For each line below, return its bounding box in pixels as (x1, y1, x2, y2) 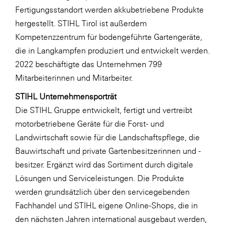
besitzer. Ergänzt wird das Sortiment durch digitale (15, 159, 193, 169)
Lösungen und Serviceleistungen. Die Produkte (15, 173, 184, 183)
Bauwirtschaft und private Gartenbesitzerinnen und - (15, 146, 201, 155)
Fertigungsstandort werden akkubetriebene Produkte (15, 5, 204, 14)
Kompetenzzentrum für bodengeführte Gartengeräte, (15, 32, 202, 41)
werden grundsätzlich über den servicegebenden (15, 187, 190, 196)
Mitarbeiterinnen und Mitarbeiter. (15, 73, 133, 82)
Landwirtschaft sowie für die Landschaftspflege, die (15, 132, 200, 142)
